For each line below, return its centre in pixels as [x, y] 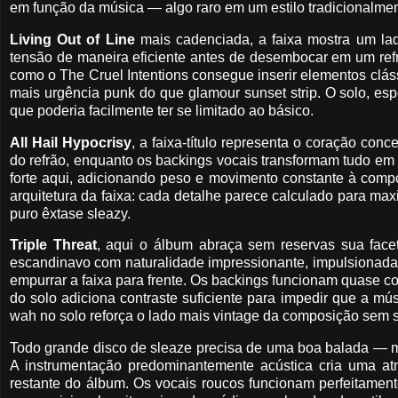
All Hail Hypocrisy [71, 142]
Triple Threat [53, 245]
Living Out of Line [72, 39]
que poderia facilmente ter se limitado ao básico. [162, 110]
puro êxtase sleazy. [70, 213]
